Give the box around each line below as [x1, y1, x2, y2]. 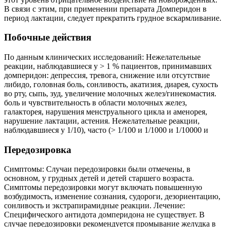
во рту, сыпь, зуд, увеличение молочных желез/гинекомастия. [4, 89, 216, 98]
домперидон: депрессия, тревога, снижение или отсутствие [4, 71, 210, 80]
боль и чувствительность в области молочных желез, [4, 98, 187, 107]
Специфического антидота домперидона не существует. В [4, 210, 205, 219]
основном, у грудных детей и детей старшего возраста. [4, 174, 194, 183]
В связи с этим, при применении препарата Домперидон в [4, 4, 207, 13]
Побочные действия [4, 32, 91, 43]
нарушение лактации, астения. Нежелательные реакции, [4, 117, 200, 126]
